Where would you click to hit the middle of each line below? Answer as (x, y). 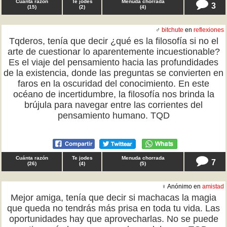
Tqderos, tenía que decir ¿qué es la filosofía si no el (113, 41)
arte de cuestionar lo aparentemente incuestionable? (113, 52)
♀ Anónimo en (182, 186)
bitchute (173, 30)
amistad (213, 186)
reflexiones (209, 30)
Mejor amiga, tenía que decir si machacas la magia (113, 198)
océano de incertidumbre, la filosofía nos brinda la (113, 94)
